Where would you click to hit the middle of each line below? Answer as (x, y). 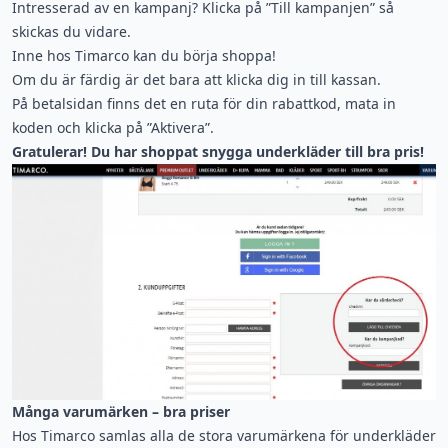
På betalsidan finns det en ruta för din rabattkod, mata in (204, 103)
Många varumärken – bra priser (121, 411)
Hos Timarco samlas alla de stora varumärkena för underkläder (224, 435)
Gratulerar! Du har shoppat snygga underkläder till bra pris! (218, 151)
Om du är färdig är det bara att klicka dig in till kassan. (196, 79)
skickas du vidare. (71, 31)
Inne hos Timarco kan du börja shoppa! (144, 55)
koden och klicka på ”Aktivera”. (113, 127)
